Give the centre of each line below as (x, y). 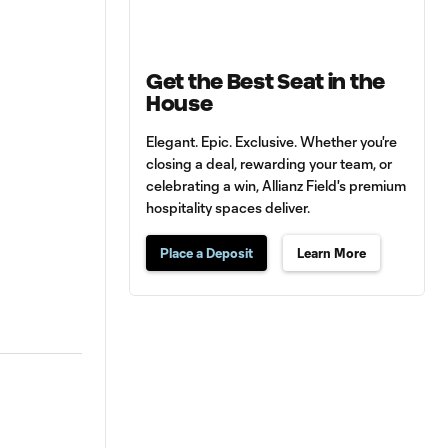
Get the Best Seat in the (266, 82)
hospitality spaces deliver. (228, 208)
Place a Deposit (206, 253)
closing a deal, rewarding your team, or (269, 164)
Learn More (331, 253)
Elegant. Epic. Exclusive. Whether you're (271, 142)
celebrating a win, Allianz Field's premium (276, 186)
